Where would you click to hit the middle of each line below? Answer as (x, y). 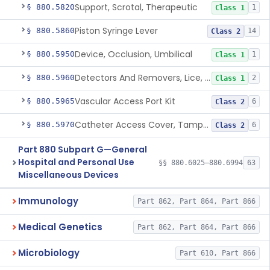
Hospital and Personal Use (76, 162)
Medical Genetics (60, 227)
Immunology (48, 201)
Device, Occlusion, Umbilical (133, 54)
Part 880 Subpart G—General (83, 149)
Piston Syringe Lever (116, 31)
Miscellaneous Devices (68, 175)
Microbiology (49, 253)
